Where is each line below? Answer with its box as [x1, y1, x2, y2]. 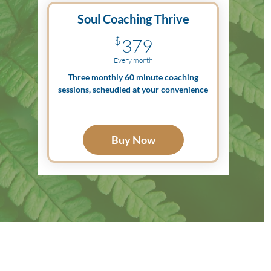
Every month [114, 56, 153, 65]
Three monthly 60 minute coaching [68, 72, 199, 82]
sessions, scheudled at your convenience [58, 84, 209, 94]
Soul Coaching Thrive [77, 11, 189, 26]
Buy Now [111, 133, 155, 146]
